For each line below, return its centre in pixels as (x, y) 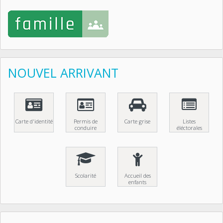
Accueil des (137, 175)
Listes (189, 121)
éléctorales (189, 128)
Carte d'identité (34, 121)
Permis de (86, 121)
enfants (137, 182)
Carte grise (137, 121)
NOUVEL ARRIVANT (63, 73)
